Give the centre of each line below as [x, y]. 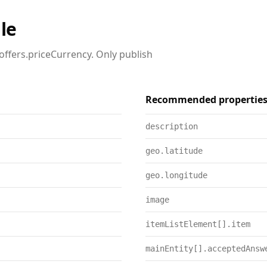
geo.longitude [176, 175]
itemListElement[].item [198, 224]
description [172, 126]
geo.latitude [174, 151]
